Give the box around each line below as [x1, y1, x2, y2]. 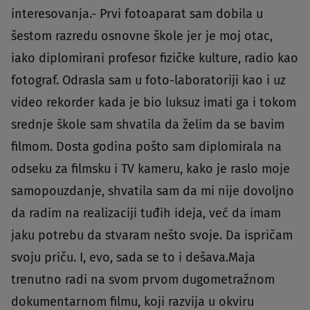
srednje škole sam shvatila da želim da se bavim [11, 117, 284, 133]
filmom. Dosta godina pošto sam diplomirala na [11, 139, 282, 155]
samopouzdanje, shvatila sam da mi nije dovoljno [11, 183, 294, 199]
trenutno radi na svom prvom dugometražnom [11, 272, 275, 288]
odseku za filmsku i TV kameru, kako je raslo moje [11, 161, 290, 177]
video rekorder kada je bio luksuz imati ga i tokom [11, 95, 296, 111]
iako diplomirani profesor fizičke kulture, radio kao [11, 51, 298, 66]
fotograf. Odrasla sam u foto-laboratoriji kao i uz [11, 73, 286, 89]
